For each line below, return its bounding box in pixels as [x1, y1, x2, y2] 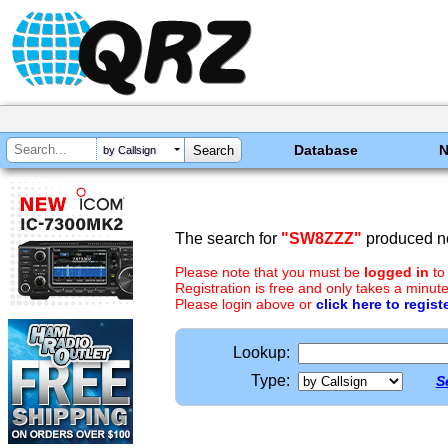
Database [294, 142, 359, 158]
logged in [364, 264, 429, 280]
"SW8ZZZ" [281, 230, 362, 247]
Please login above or [175, 296, 316, 312]
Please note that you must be [175, 264, 364, 280]
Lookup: [233, 344, 290, 361]
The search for [175, 230, 281, 247]
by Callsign [103, 144, 156, 157]
